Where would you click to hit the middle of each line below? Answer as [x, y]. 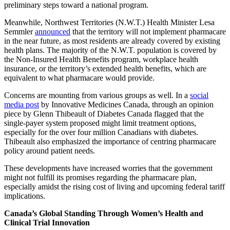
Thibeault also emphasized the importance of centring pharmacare [110, 142]
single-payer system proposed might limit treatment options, [100, 123]
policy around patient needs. [50, 151]
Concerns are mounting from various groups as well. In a [97, 95]
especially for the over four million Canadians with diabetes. [101, 132]
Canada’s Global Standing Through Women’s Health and [104, 214]
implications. [25, 196]
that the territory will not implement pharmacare [148, 32]
